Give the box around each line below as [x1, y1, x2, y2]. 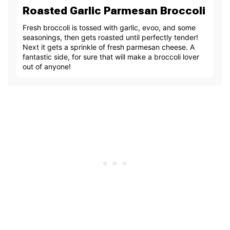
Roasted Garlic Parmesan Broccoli [23, 5, 205, 17]
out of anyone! [23, 62, 71, 71]
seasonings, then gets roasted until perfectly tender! [23, 33, 198, 42]
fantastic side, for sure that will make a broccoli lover [23, 52, 199, 62]
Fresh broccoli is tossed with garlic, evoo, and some [23, 23, 196, 32]
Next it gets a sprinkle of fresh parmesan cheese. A [23, 43, 195, 52]
